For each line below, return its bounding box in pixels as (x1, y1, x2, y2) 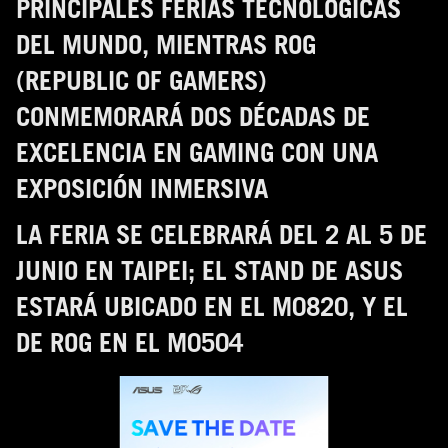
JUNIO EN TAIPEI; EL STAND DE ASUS (16, 254, 403, 286)
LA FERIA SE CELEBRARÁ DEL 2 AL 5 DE (16, 218, 427, 250)
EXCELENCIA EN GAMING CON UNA (16, 136, 378, 168)
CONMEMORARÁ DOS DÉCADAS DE (16, 100, 370, 132)
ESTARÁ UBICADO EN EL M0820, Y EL (16, 290, 408, 322)
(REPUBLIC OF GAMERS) (16, 64, 267, 96)
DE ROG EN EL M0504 (16, 326, 243, 358)
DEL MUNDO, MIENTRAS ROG (16, 28, 316, 60)
